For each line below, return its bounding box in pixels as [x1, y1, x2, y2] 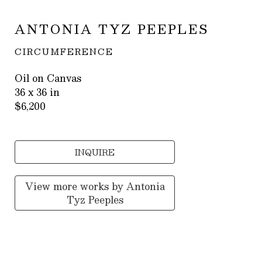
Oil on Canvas [15, 70, 82, 87]
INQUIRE [75, 145, 115, 160]
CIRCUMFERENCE [15, 44, 114, 59]
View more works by [25, 178, 126, 195]
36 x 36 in [15, 84, 60, 101]
